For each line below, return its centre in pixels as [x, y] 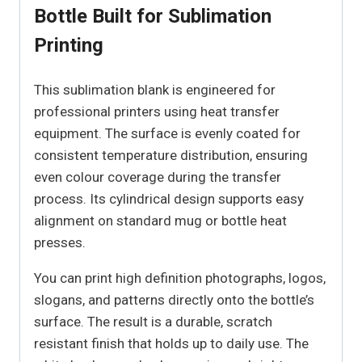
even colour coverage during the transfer [158, 177]
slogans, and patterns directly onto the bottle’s [174, 300]
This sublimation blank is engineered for [155, 90]
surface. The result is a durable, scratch [153, 322]
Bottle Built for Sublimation [153, 17]
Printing [69, 46]
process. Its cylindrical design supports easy [169, 199]
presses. [60, 243]
